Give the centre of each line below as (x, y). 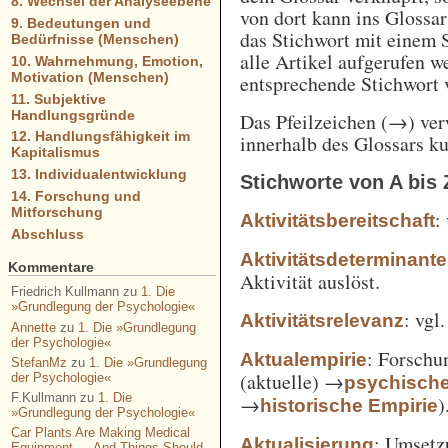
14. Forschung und (75, 195)
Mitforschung (56, 211)
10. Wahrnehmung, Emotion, (106, 60)
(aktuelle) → (292, 381)
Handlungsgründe (72, 114)
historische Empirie (349, 405)
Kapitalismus (55, 152)
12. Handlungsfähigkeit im (100, 136)
